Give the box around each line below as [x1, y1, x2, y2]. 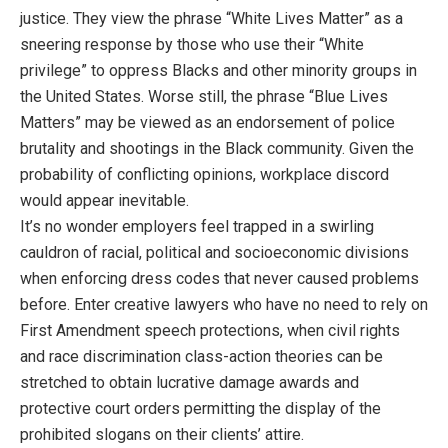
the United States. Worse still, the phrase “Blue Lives [20, 87, 388, 107]
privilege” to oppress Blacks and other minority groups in [20, 61, 417, 81]
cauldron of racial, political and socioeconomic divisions [20, 243, 409, 263]
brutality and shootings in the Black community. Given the [20, 139, 414, 159]
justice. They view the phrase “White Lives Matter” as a [20, 9, 403, 29]
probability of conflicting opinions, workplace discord [20, 165, 389, 185]
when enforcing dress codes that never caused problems [20, 269, 419, 289]
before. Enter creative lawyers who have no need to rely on [20, 295, 428, 315]
